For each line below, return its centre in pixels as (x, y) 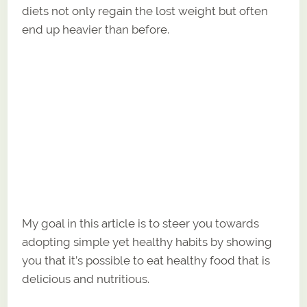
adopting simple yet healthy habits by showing (147, 242)
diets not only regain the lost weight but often (145, 11)
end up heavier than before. (96, 29)
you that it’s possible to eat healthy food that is (146, 260)
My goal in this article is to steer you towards (141, 223)
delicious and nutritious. (86, 279)
